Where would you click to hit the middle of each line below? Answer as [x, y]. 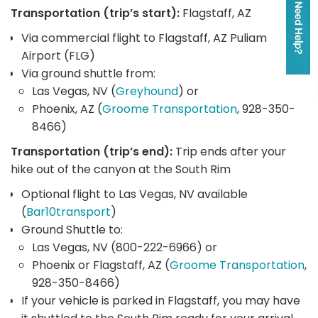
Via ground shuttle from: [88, 73]
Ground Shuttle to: [72, 229]
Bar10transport [68, 212]
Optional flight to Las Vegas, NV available [135, 194]
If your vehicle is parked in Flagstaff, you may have [161, 300]
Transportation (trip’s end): [92, 151]
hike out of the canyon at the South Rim [121, 169]
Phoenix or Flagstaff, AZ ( [101, 265]
